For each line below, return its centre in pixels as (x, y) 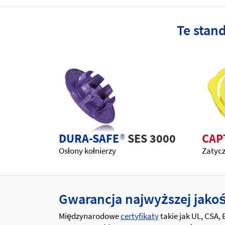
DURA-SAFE (89, 138)
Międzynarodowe (90, 216)
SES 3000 (152, 138)
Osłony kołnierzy (87, 151)
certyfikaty (140, 216)
